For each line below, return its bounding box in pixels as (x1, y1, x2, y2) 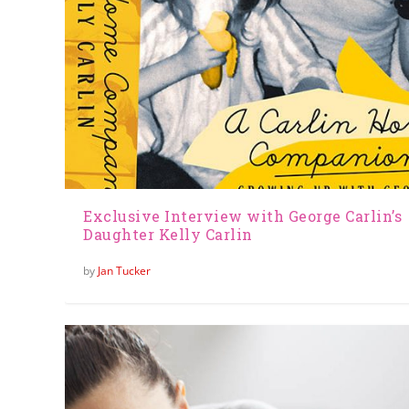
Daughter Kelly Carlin (83, 225, 253, 245)
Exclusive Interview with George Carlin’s (83, 206, 403, 226)
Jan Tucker (98, 263, 152, 279)
